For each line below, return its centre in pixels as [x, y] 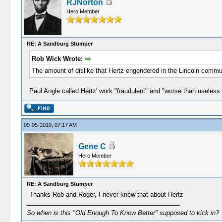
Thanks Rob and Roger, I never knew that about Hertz [106, 194]
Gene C [92, 146]
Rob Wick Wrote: [58, 59]
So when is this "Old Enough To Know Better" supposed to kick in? [123, 213]
